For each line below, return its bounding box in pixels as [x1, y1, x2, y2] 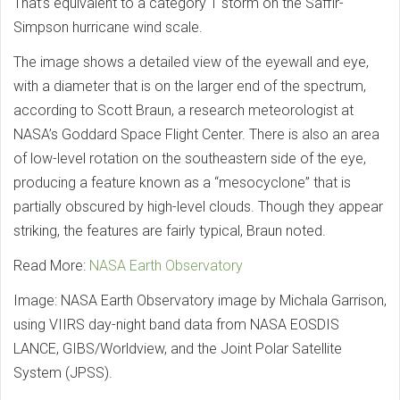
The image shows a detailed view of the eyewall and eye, [13, 54, 369, 71]
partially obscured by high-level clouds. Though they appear [13, 198, 383, 216]
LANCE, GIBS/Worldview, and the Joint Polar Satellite [13, 340, 342, 358]
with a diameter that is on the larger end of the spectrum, [13, 78, 366, 96]
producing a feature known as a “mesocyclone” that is [13, 174, 351, 192]
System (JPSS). [13, 364, 112, 382]
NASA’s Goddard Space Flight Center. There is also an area [13, 126, 379, 144]
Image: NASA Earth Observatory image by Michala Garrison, [13, 292, 387, 310]
